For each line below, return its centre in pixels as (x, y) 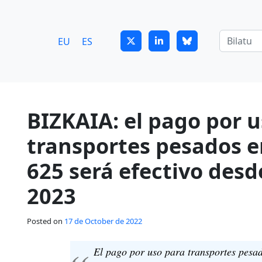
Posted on (46, 221)
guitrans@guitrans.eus (71, 13)
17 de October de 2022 (103, 221)
